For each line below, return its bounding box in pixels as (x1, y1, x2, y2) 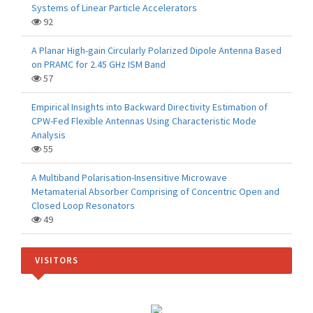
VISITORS (35, 254, 78, 266)
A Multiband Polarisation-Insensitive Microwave (31, 171, 227, 184)
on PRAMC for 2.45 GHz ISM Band (31, 58, 166, 71)
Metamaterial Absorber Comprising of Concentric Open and (31, 185, 279, 198)
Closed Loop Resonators (31, 199, 135, 212)
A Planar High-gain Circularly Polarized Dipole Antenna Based (31, 44, 282, 57)
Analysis (31, 129, 66, 141)
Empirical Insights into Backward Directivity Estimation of (31, 101, 268, 113)
